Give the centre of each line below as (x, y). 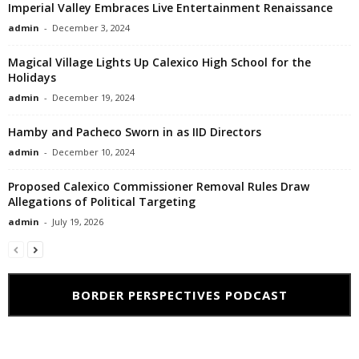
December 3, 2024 (91, 28)
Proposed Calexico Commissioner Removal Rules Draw (159, 187)
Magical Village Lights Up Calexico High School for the (159, 63)
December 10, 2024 (93, 152)
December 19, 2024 (93, 98)
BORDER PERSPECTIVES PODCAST (179, 295)
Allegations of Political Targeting (102, 202)
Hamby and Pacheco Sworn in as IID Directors (135, 132)
